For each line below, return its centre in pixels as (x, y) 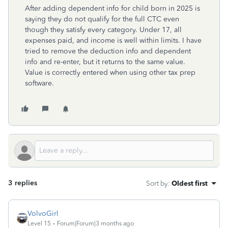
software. (39, 83)
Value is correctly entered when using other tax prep (110, 73)
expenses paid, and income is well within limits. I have (113, 40)
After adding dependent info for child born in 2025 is (112, 8)
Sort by (157, 183)
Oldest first (190, 183)
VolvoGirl (43, 213)
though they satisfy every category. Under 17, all (103, 30)
